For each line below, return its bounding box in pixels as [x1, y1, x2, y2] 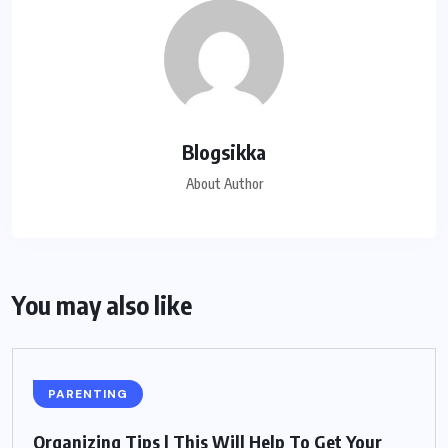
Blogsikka [182, 139, 266, 165]
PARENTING [48, 386, 128, 403]
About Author [185, 175, 263, 193]
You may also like [12, 289, 192, 322]
